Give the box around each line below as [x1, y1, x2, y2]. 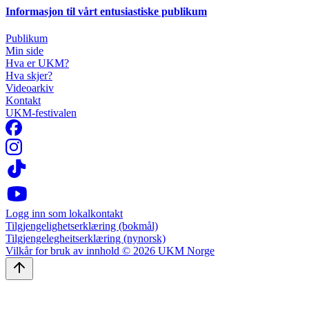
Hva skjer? [6, 70, 52, 82]
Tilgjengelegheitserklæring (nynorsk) [6, 232, 166, 245]
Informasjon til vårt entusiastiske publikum [6, 5, 207, 17]
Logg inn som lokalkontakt [6, 208, 123, 220]
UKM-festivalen [6, 107, 77, 119]
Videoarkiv [6, 82, 54, 94]
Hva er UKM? [6, 57, 69, 70]
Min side [6, 45, 43, 57]
